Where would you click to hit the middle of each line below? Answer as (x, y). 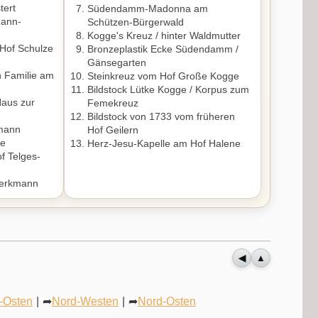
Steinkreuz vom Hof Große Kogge (164, 76)
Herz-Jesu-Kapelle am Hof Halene (164, 144)
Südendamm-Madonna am (148, 9)
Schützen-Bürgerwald (136, 22)
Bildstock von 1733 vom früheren (161, 117)
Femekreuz (113, 103)
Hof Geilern (113, 130)
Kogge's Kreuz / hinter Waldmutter (164, 36)
